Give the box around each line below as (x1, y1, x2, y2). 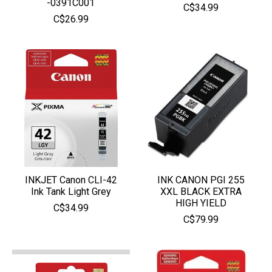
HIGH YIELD (175, 197, 226, 209)
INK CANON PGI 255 (157, 174, 245, 186)
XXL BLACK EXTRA (160, 185, 242, 197)
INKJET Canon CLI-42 (24, 174, 117, 186)
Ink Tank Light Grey (30, 185, 111, 197)
